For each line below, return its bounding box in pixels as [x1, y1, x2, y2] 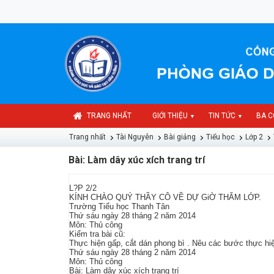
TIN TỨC [209, 111, 235, 120]
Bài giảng [164, 133, 196, 142]
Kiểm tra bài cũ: [69, 229, 125, 239]
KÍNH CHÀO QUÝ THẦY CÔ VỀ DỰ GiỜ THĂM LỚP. [69, 193, 261, 202]
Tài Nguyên [116, 133, 154, 142]
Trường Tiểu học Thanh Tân [69, 202, 169, 212]
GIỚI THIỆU [152, 111, 188, 120]
